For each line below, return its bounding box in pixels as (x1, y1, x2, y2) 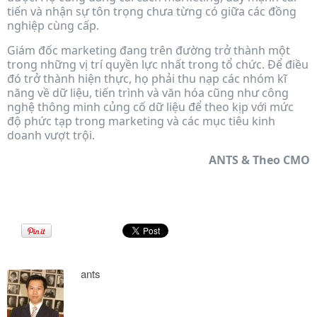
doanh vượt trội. (7, 127, 95, 144)
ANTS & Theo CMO (209, 152, 310, 168)
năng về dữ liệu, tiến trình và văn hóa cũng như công (7, 85, 289, 101)
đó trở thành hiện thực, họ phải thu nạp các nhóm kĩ (7, 71, 287, 87)
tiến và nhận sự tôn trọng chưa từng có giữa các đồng (7, 4, 296, 20)
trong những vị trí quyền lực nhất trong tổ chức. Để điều (7, 57, 309, 73)
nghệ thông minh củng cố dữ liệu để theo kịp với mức (7, 99, 294, 115)
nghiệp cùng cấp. (7, 18, 99, 34)
